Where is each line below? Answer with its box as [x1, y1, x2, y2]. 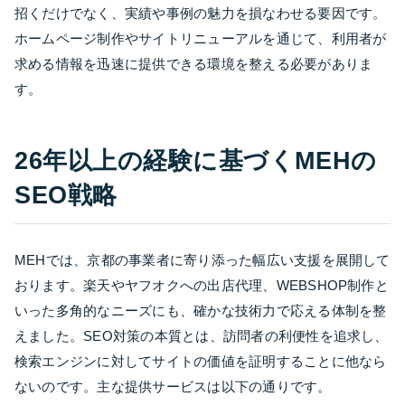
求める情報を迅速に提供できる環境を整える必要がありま [14, 55, 373, 71]
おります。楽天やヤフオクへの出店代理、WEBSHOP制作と [14, 277, 389, 293]
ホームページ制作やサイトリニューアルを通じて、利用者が [14, 30, 387, 46]
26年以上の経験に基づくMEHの [14, 146, 377, 174]
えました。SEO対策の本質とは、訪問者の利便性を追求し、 [14, 327, 389, 344]
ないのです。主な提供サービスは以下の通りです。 [14, 378, 332, 394]
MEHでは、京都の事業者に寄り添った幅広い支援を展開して [14, 251, 391, 268]
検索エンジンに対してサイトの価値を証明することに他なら [14, 353, 387, 369]
